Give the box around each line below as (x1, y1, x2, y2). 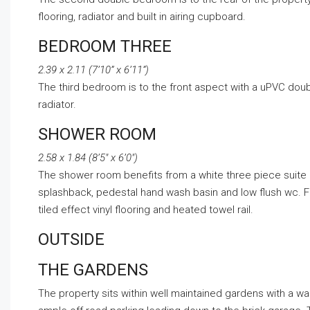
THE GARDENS (38, 260, 148, 280)
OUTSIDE (38, 230, 104, 250)
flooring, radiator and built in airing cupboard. (38, 10, 246, 24)
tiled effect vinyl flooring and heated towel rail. (38, 203, 253, 217)
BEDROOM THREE (38, 37, 172, 57)
